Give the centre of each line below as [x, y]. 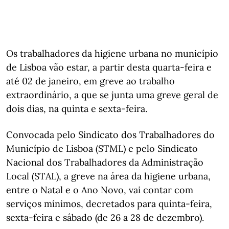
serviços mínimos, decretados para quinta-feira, [109, 203]
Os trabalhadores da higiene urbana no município [112, 53]
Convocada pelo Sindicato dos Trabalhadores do [110, 134]
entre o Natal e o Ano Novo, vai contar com [100, 190]
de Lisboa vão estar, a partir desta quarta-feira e [109, 67]
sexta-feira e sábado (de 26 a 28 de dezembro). [105, 217]
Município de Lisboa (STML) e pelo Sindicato [102, 148]
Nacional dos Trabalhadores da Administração [105, 162]
